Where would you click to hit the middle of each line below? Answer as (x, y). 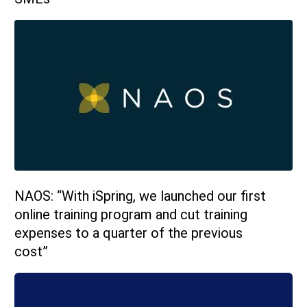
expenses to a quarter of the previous (128, 233)
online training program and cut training (131, 214)
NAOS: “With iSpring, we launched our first (140, 196)
